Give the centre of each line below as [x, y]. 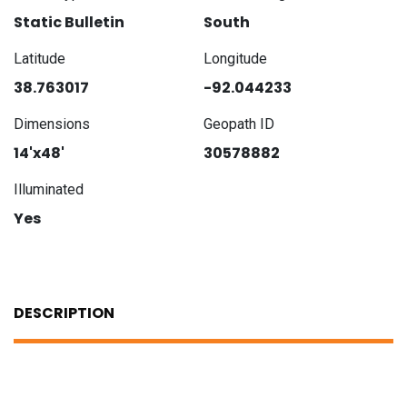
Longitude [235, 58]
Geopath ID [239, 124]
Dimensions [52, 124]
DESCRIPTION [64, 313]
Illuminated [49, 189]
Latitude [40, 58]
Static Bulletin [69, 22]
